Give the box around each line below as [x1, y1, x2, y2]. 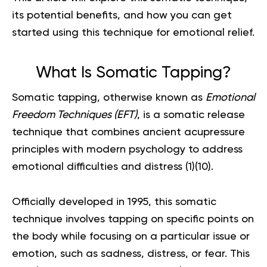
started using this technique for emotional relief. [12, 27, 254, 38]
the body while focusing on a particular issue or [12, 231, 250, 242]
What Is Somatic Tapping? [36, 64, 231, 81]
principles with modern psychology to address [12, 144, 243, 155]
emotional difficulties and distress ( [12, 161, 188, 172]
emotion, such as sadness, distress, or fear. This [12, 248, 250, 259]
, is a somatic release [137, 109, 245, 120]
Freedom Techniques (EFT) [12, 109, 137, 120]
